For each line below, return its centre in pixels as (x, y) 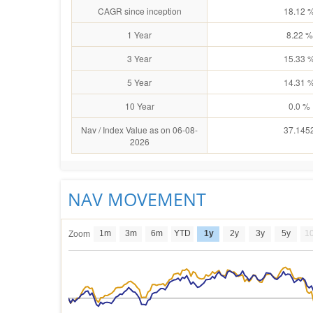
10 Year (139, 106)
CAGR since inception (139, 11)
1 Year (139, 35)
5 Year (139, 82)
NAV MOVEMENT (137, 199)
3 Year (139, 58)
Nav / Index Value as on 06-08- (139, 130)
